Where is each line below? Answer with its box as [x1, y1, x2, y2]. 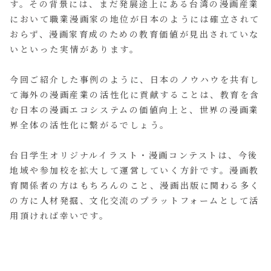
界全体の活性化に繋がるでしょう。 [10, 118, 170, 131]
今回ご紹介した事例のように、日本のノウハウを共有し [10, 73, 260, 85]
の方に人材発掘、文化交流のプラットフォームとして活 [10, 194, 260, 206]
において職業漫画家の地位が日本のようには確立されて [10, 12, 260, 25]
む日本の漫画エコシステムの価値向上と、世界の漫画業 [10, 103, 260, 116]
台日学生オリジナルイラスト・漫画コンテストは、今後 [10, 148, 258, 161]
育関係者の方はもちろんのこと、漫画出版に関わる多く [10, 178, 260, 191]
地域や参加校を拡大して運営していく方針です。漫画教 [10, 163, 260, 176]
